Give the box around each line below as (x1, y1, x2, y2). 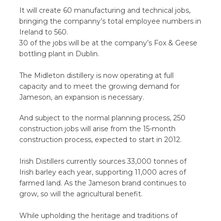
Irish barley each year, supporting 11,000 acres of (19, 168, 186, 177)
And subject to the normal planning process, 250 (19, 113, 186, 122)
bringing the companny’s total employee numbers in (19, 17, 202, 26)
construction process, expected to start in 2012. (19, 135, 182, 144)
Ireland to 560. (19, 28, 69, 37)
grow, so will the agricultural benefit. (19, 189, 143, 198)
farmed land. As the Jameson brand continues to (19, 179, 187, 187)
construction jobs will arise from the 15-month (19, 124, 176, 133)
